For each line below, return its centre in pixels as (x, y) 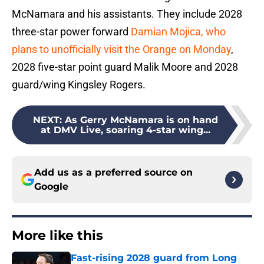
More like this (57, 236)
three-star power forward (71, 32)
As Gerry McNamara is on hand (141, 120)
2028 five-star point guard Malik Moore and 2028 (125, 67)
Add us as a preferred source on (113, 173)
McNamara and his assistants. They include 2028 (127, 14)
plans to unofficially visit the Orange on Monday (121, 49)
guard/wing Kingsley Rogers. (79, 85)
